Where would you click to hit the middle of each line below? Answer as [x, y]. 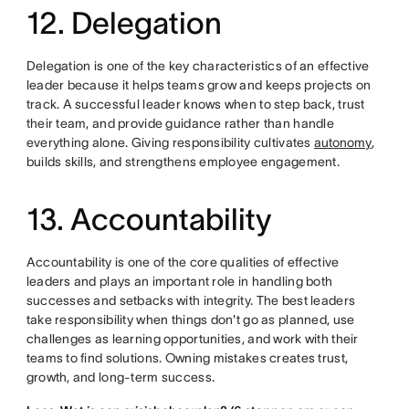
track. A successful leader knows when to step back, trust [195, 104]
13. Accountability [148, 219]
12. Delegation [124, 23]
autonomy [342, 142]
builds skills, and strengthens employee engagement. [183, 161]
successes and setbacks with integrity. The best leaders [191, 300]
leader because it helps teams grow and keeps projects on [199, 84]
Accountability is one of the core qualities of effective [183, 262]
